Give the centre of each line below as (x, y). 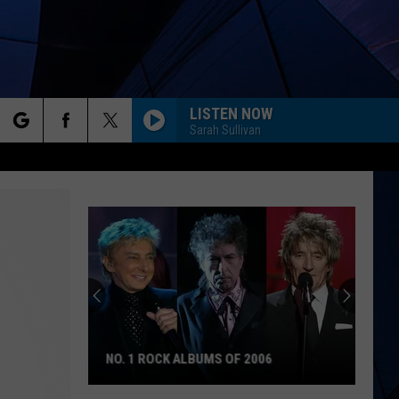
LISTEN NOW (231, 113)
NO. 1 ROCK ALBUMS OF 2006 (189, 359)
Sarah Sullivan (225, 130)
